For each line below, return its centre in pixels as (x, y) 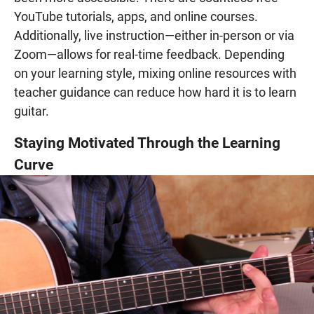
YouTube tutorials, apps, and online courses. (136, 16)
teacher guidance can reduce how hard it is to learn (155, 92)
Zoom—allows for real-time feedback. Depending (149, 54)
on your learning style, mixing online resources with (155, 73)
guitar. (32, 111)
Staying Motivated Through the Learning (147, 142)
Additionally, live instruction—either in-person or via (154, 35)
